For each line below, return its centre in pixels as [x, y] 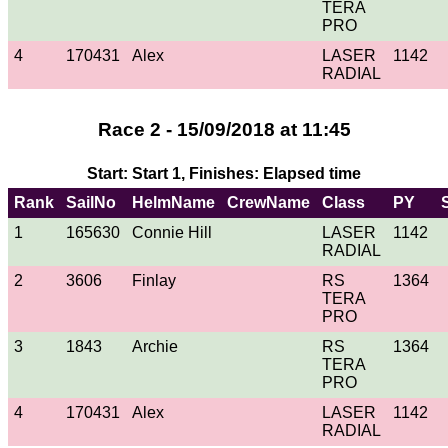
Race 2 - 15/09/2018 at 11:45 [224, 130]
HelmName [173, 203]
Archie [155, 347]
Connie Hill [172, 233]
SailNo [91, 203]
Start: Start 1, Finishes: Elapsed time [224, 174]
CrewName [268, 203]
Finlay [154, 281]
